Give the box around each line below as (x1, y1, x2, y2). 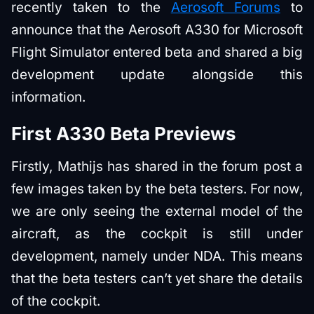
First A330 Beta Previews (11, 122, 236, 144)
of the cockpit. (11, 292, 100, 309)
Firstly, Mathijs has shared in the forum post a (11, 158, 303, 175)
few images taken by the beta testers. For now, (11, 180, 303, 197)
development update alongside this (11, 66, 303, 83)
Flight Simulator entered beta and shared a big (11, 43, 303, 60)
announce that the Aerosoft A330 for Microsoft (11, 21, 303, 38)
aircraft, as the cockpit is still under (11, 225, 303, 242)
